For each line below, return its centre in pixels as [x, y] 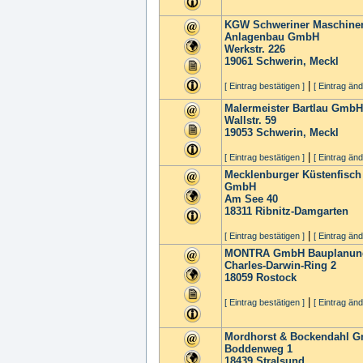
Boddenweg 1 [258, 349]
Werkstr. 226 [255, 49]
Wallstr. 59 [250, 120]
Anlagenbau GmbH [272, 37]
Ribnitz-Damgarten [302, 211]
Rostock [276, 278]
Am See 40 [251, 199]
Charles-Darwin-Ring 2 [280, 265]
